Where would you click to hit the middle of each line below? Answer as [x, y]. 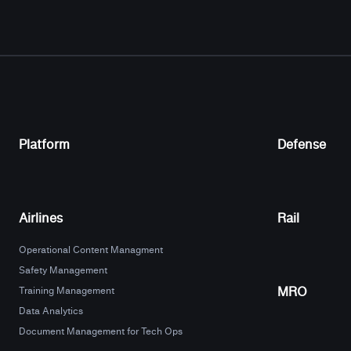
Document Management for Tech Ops [101, 331]
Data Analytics [51, 310]
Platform [44, 144]
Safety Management [63, 270]
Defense [302, 144]
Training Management [67, 290]
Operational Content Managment [91, 249]
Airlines [41, 217]
